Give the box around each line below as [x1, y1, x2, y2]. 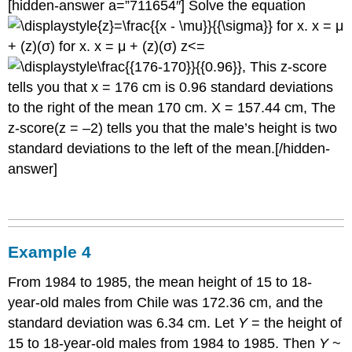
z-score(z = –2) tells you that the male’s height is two [8, 119, 338, 136]
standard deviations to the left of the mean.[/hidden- [8, 140, 331, 156]
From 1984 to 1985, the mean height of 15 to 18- [8, 274, 313, 291]
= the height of [247, 315, 343, 332]
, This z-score [242, 58, 328, 75]
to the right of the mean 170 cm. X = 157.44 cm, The [8, 99, 336, 115]
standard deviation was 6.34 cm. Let [8, 315, 239, 332]
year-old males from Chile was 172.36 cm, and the [8, 295, 324, 311]
